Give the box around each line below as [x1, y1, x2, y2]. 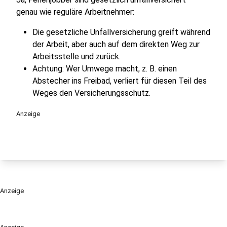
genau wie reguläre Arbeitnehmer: [16, 7, 134, 17]
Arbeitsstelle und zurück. [32, 52, 121, 61]
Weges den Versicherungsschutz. [32, 88, 150, 98]
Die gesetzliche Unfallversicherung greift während [32, 27, 210, 37]
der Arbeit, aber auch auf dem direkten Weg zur [32, 40, 200, 49]
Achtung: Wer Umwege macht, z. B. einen [32, 64, 177, 73]
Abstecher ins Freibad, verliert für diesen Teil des [32, 76, 207, 86]
